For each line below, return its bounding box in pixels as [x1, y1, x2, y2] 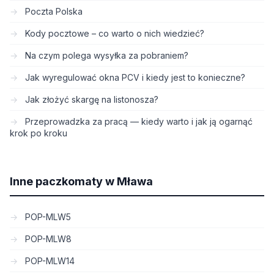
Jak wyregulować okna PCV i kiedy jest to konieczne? [23, 72, 245, 83]
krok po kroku [10, 128, 67, 138]
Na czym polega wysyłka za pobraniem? [23, 50, 188, 61]
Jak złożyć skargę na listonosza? [23, 94, 158, 105]
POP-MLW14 [23, 256, 75, 266]
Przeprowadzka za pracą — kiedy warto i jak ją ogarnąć [23, 116, 253, 127]
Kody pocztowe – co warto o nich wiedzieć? [23, 28, 204, 39]
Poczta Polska [23, 6, 83, 17]
